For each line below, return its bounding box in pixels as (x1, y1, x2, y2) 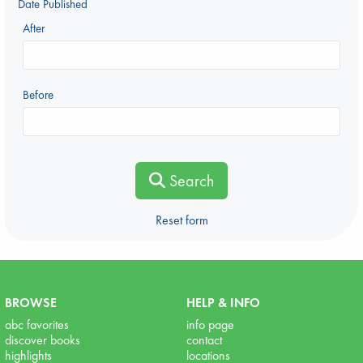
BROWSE (5, 294, 57, 312)
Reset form (155, 211, 208, 229)
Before (23, 87, 53, 104)
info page (186, 316, 234, 334)
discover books (5, 331, 80, 349)
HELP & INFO (186, 294, 260, 312)
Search (165, 170, 214, 192)
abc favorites (5, 316, 69, 334)
